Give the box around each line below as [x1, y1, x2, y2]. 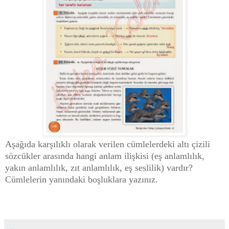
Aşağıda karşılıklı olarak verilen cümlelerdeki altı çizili [5, 139, 210, 149]
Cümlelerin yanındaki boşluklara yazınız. [5, 174, 158, 185]
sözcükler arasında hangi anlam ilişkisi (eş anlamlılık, [5, 150, 204, 161]
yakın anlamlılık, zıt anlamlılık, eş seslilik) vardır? [5, 162, 193, 173]
